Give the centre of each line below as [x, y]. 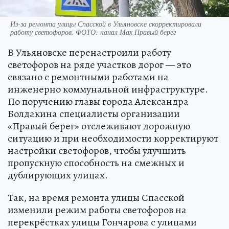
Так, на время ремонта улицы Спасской [96, 197]
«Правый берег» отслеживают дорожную [99, 126]
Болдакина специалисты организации [94, 113]
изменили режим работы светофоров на [97, 210]
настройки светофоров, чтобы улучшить [97, 150]
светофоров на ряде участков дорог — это [99, 64]
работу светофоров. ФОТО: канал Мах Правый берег [93, 32]
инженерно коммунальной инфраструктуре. [108, 89]
